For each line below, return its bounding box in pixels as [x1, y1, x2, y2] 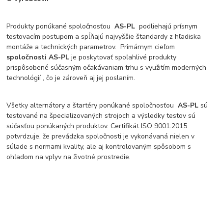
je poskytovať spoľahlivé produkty [69, 52, 177, 62]
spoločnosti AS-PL [6, 52, 70, 62]
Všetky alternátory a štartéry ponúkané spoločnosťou [6, 100, 178, 110]
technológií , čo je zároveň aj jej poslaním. [6, 73, 136, 82]
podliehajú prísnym [135, 21, 198, 31]
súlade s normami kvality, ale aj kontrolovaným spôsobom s [6, 141, 192, 151]
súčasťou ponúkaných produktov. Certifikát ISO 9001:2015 [6, 121, 188, 131]
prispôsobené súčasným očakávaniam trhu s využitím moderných [6, 62, 207, 72]
